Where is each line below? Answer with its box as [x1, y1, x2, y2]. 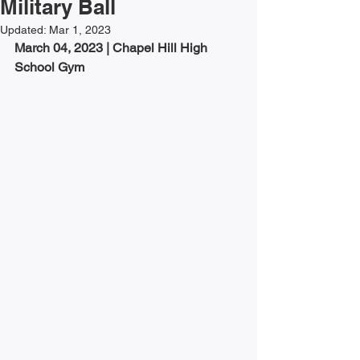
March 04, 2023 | [14, 39, 112, 55]
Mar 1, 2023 [49, 22, 111, 36]
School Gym [14, 59, 84, 75]
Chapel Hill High [112, 39, 211, 55]
